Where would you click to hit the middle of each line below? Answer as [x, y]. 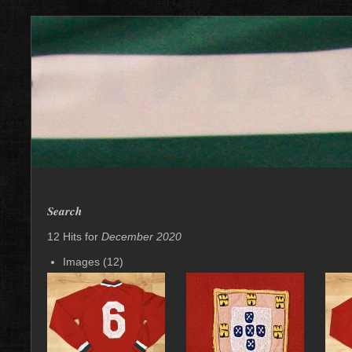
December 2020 [141, 236]
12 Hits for [74, 236]
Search [64, 211]
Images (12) [93, 262]
